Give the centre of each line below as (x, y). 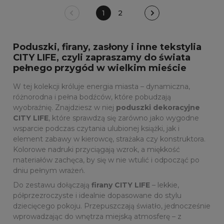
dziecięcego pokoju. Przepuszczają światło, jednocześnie (112, 206)
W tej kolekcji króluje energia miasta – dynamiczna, (101, 86)
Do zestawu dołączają (52, 185)
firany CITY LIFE (121, 185)
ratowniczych (37, 15)
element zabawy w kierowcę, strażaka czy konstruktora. (109, 139)
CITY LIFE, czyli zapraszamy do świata (102, 57)
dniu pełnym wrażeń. (49, 170)
